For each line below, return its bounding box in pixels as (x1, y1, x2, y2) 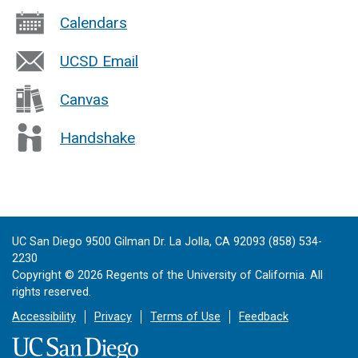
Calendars (60, 13, 127, 32)
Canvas (60, 89, 109, 109)
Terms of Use (149, 310, 221, 324)
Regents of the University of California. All (103, 268, 323, 283)
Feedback (238, 310, 288, 324)
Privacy (93, 310, 132, 324)
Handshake (60, 128, 135, 147)
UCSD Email (60, 51, 138, 70)
